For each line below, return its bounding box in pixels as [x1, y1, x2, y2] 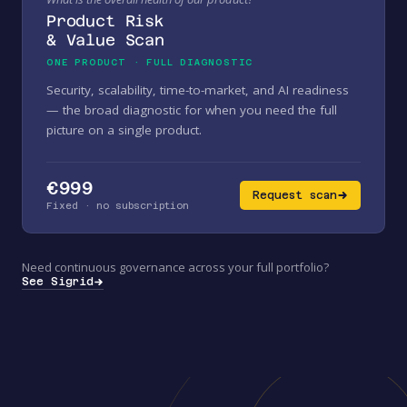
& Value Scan [46, 31, 164, 50]
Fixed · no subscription [46, 200, 189, 212]
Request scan [253, 188, 337, 202]
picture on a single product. [46, 122, 202, 139]
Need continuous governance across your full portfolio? [22, 259, 329, 276]
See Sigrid [22, 275, 94, 289]
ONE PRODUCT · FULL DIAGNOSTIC [46, 57, 253, 68]
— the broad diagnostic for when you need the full [46, 102, 337, 119]
